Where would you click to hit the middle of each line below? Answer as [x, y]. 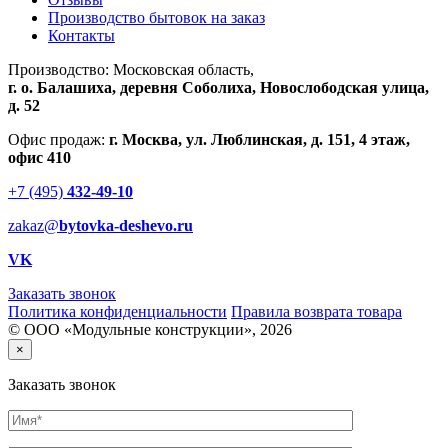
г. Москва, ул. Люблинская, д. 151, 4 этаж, [259, 139]
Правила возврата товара [316, 311]
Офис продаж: [58, 139]
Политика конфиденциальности [117, 311]
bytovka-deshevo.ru [126, 225]
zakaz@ [33, 225]
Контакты [81, 35]
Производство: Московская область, [131, 69]
